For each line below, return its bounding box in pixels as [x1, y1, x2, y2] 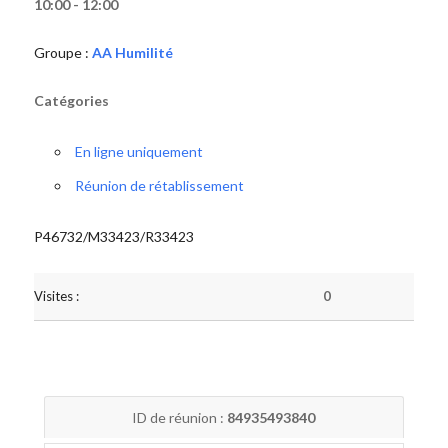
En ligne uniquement [74, 143, 203, 160]
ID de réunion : [132, 409, 228, 426]
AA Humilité [91, 44, 173, 61]
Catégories [33, 92, 109, 109]
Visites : [33, 288, 79, 304]
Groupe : [33, 44, 92, 61]
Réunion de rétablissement [74, 177, 244, 194]
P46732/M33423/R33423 [33, 228, 194, 245]
